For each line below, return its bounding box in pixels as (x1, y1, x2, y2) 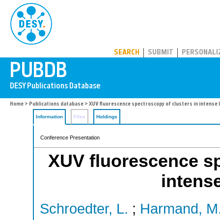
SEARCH (114, 49, 139, 56)
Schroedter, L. (39, 200, 128, 217)
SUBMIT (148, 49, 173, 56)
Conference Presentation (40, 135, 100, 140)
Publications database (29, 102, 83, 107)
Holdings (96, 114, 117, 119)
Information (36, 114, 63, 119)
